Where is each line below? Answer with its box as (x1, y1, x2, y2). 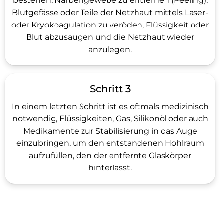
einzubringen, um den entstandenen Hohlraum (16, 138, 204, 148)
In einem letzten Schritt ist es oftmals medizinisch (11, 102, 209, 111)
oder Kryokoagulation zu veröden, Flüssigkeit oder (11, 20, 209, 29)
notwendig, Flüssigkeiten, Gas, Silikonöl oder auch (12, 114, 208, 123)
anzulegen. (88, 45, 132, 54)
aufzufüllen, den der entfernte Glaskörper (29, 151, 191, 160)
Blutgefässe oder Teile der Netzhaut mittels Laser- (12, 8, 208, 17)
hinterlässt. (88, 163, 132, 172)
